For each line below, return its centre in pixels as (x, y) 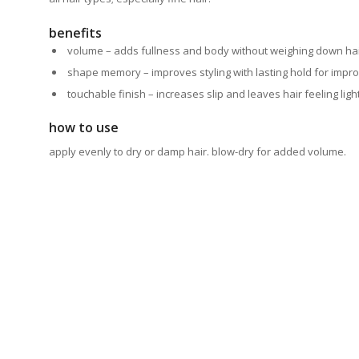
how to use (84, 128)
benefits (76, 33)
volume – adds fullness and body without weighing (192, 51)
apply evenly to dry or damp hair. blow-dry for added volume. (198, 152)
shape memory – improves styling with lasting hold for (200, 73)
